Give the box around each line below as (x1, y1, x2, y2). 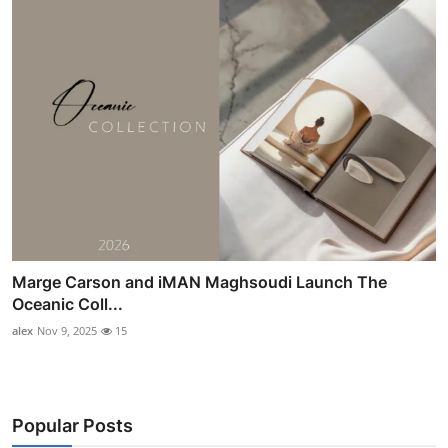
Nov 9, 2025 (37, 323, 97, 339)
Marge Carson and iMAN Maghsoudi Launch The (12, 272, 387, 293)
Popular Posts (12, 415, 133, 437)
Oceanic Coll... (12, 294, 123, 315)
